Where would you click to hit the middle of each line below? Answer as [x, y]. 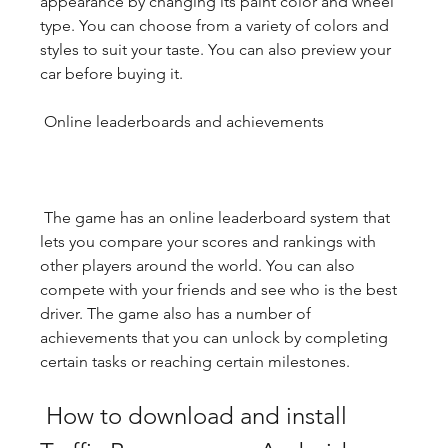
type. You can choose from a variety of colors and [214, 25]
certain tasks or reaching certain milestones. [195, 361]
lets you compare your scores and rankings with [208, 241]
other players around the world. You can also [197, 265]
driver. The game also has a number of [175, 313]
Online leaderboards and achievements [184, 121]
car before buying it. [111, 73]
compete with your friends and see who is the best [218, 289]
